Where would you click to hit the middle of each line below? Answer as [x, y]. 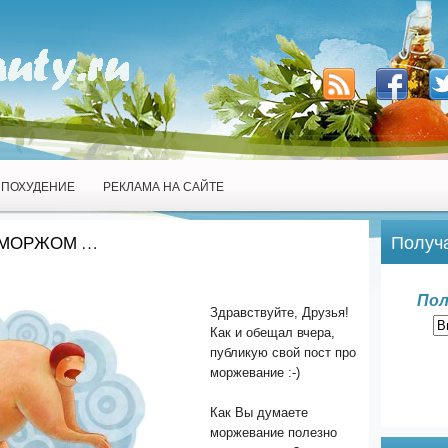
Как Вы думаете [259, 412]
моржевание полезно [273, 432]
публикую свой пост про [283, 352]
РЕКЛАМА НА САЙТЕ [163, 186]
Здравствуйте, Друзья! [279, 312]
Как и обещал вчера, [272, 332]
